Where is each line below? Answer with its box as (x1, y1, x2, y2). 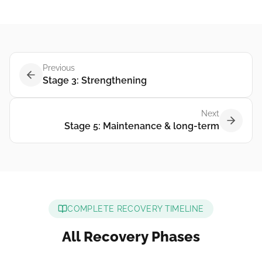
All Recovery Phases (62, 228, 200, 245)
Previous (43, 63, 75, 73)
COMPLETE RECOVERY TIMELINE (67, 204, 204, 213)
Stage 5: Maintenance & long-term (64, 120, 219, 132)
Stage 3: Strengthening (43, 75, 147, 86)
